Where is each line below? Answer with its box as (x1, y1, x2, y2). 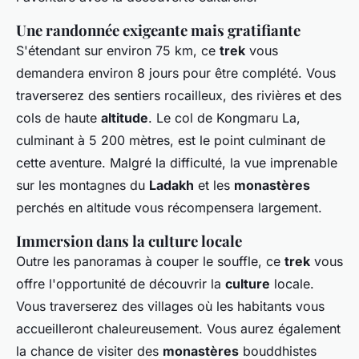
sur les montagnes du (16, 177, 149, 194)
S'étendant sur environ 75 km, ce (16, 42, 220, 59)
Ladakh (149, 177, 194, 194)
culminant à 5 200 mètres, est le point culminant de (16, 132, 325, 149)
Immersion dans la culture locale (16, 231, 242, 252)
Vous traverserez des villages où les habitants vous (16, 298, 325, 315)
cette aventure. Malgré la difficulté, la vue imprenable (16, 155, 337, 171)
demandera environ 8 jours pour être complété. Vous (16, 65, 336, 82)
